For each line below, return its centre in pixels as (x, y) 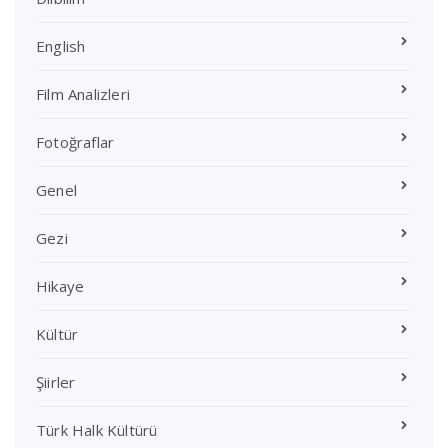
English (61, 45)
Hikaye (60, 285)
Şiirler (56, 381)
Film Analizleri (83, 93)
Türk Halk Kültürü (97, 429)
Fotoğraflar (75, 141)
